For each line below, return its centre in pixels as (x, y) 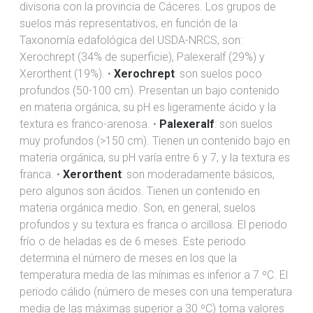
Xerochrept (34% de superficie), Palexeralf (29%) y (142, 57)
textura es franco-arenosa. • (89, 124)
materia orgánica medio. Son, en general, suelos (138, 208)
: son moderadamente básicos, (198, 174)
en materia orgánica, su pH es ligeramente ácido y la (148, 107)
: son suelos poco (218, 73)
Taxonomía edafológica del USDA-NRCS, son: (131, 40)
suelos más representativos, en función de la (129, 23)
